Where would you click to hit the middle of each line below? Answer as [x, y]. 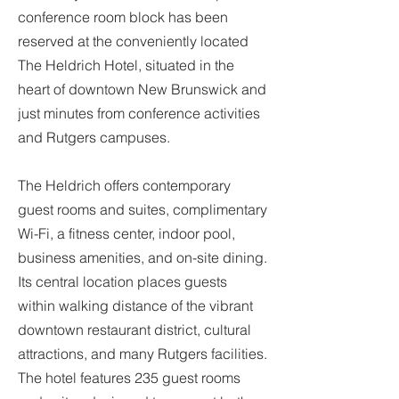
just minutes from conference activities [139, 113]
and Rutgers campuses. [94, 137]
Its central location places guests [122, 281]
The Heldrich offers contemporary [124, 185]
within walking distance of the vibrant [135, 305]
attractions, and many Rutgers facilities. [142, 354]
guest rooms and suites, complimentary [142, 209]
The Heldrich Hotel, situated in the [126, 65]
